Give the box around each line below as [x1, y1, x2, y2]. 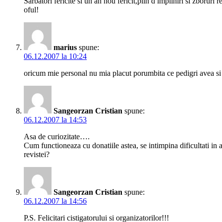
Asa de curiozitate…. [24, 132, 90, 141]
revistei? [24, 150, 50, 159]
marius [54, 43, 77, 52]
